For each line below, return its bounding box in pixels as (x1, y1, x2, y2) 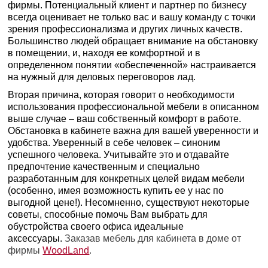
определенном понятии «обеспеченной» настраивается (8, 59, 257, 70)
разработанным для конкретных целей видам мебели (8, 173, 245, 184)
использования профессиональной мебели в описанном (8, 101, 260, 112)
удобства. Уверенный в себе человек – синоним (8, 137, 221, 148)
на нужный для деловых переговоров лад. (8, 71, 196, 82)
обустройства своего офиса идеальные (8, 221, 184, 232)
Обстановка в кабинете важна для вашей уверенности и (8, 125, 259, 136)
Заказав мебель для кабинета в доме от (65, 233, 242, 243)
